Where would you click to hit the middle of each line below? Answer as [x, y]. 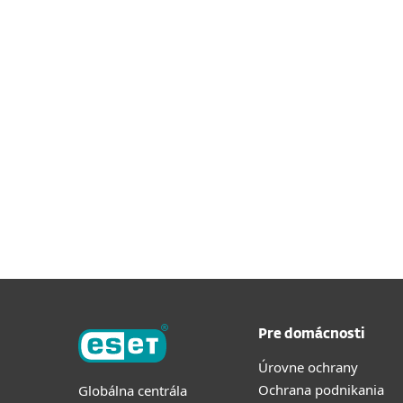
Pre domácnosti [312, 334]
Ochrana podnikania [321, 390]
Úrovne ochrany [308, 367]
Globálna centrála [133, 390]
